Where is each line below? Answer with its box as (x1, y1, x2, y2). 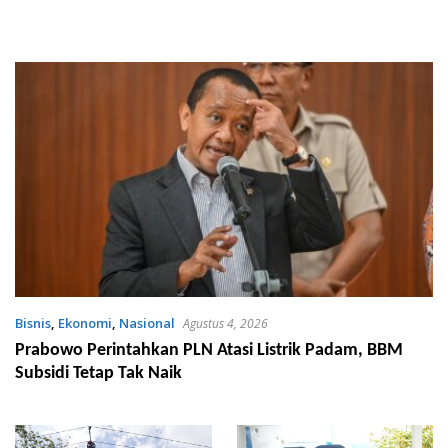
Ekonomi (58, 314, 112, 333)
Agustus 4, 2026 (183, 315, 268, 333)
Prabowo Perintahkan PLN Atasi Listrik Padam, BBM (15, 341, 403, 361)
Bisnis (15, 314, 51, 333)
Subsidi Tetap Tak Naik (15, 364, 182, 384)
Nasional (119, 314, 175, 333)
